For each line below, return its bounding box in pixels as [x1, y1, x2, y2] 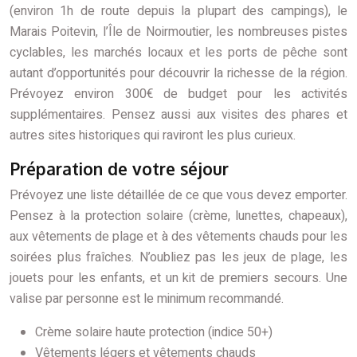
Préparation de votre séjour [10, 158, 229, 179]
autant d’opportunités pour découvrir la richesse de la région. [10, 64, 347, 83]
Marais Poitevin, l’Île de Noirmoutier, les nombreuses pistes [10, 22, 347, 41]
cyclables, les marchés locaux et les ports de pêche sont [10, 43, 347, 62]
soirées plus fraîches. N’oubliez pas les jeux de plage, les [10, 248, 347, 267]
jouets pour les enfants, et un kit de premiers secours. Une [10, 269, 347, 288]
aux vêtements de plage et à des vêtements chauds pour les [10, 227, 347, 246]
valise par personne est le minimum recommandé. [10, 289, 284, 308]
